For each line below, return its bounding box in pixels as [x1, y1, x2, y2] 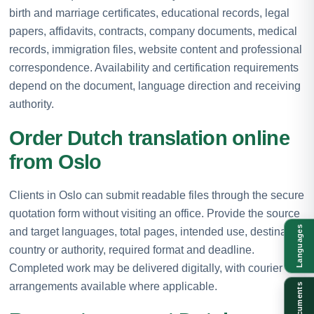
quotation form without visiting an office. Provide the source [9, 207, 300, 219]
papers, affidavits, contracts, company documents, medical [9, 25, 297, 37]
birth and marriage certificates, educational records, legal [9, 6, 289, 19]
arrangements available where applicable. [9, 280, 217, 292]
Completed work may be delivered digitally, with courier [9, 261, 282, 274]
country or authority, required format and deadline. [9, 243, 254, 256]
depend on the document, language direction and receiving [9, 79, 301, 92]
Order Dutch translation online [9, 126, 289, 149]
